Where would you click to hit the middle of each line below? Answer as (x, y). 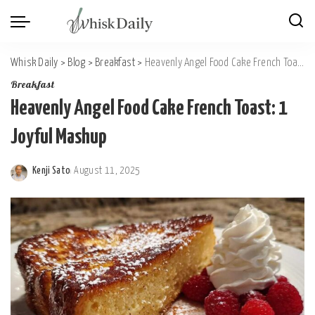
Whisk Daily (34, 63)
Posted (46, 179)
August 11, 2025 (107, 171)
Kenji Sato (52, 171)
